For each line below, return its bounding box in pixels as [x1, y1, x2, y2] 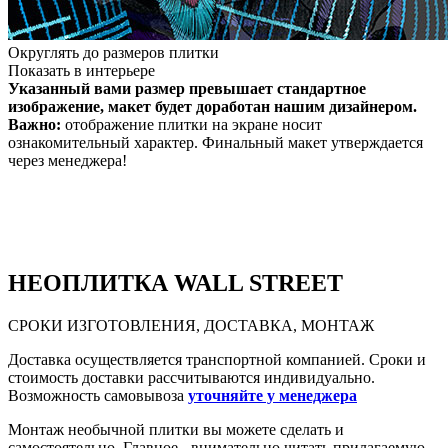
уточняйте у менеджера [188, 386, 357, 404]
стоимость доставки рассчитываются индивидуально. [8, 368, 375, 386]
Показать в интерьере [8, 62, 155, 79]
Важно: [8, 116, 61, 133]
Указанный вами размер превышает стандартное [8, 80, 366, 97]
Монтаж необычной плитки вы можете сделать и [8, 420, 344, 438]
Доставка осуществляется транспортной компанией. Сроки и [8, 350, 426, 368]
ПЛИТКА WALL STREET [62, 270, 343, 296]
